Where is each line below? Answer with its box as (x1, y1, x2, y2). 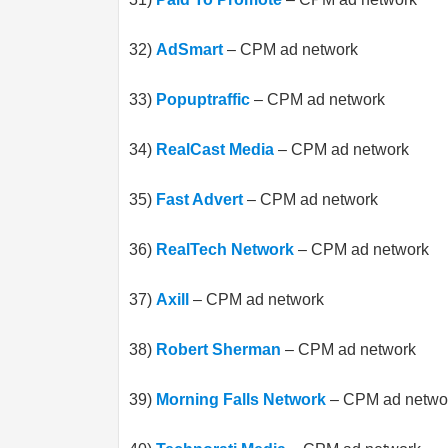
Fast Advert (156, 191, 243, 208)
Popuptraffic (156, 91, 250, 108)
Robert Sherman (156, 341, 281, 358)
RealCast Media (156, 141, 274, 158)
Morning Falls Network (156, 391, 326, 408)
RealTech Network (156, 241, 294, 258)
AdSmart (156, 41, 223, 58)
